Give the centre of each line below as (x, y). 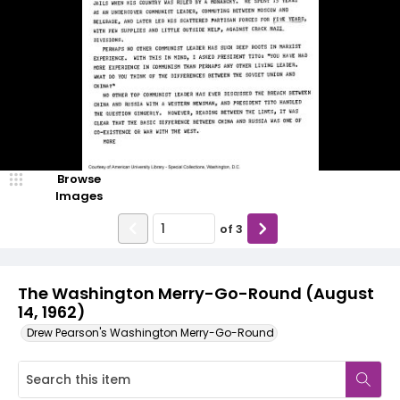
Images (79, 196)
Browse (79, 179)
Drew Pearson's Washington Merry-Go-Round (150, 333)
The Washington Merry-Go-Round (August (196, 293)
